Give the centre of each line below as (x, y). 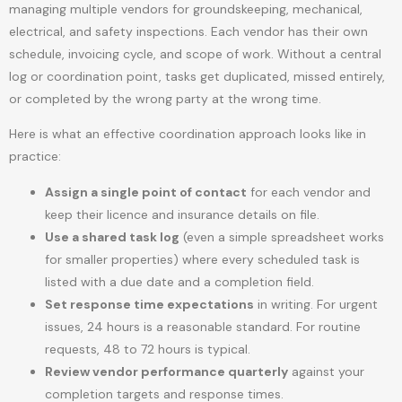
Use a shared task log (112, 236)
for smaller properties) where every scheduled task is (202, 259)
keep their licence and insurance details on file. (182, 214)
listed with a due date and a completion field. (179, 281)
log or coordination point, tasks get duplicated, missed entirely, (197, 76)
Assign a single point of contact (146, 192)
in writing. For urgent (316, 304)
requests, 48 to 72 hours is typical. (148, 349)
